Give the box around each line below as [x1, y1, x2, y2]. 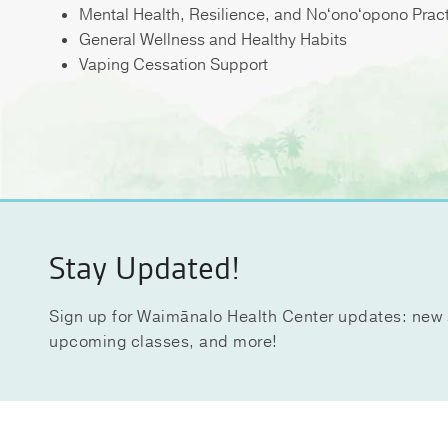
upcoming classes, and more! [49, 331, 278, 354]
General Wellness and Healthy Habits [79, 29, 348, 52]
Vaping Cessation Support [79, 54, 269, 77]
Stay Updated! [49, 248, 241, 288]
